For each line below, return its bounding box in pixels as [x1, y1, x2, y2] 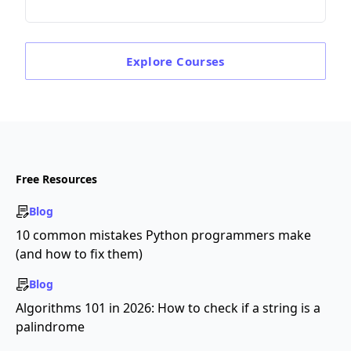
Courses [176, 53, 225, 70]
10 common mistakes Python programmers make [16, 226, 311, 244]
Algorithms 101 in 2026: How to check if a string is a [16, 299, 320, 317]
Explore [126, 53, 177, 70]
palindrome [16, 318, 85, 336]
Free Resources [16, 172, 97, 187]
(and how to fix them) [16, 245, 143, 263]
